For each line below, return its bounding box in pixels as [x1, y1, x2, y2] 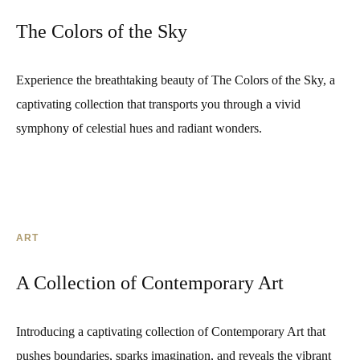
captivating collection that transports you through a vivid [16, 97, 301, 111]
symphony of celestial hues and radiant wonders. [16, 121, 262, 135]
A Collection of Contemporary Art [16, 272, 284, 293]
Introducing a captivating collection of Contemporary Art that [16, 325, 325, 338]
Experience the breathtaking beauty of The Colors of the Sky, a [16, 73, 335, 87]
